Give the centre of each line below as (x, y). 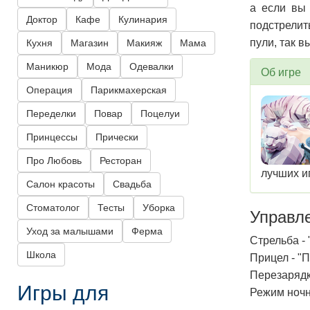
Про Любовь (54, 161)
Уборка (159, 208)
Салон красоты (61, 184)
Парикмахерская (129, 90)
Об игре (281, 72)
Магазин (90, 43)
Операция (49, 90)
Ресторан (121, 161)
